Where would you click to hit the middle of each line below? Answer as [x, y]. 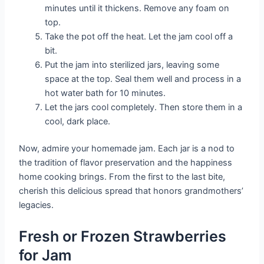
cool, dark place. [78, 121]
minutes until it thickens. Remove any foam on [137, 8]
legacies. [37, 205]
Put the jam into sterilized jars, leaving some [132, 65]
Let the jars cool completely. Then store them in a [144, 107]
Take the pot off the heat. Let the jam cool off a [139, 36]
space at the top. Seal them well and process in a [143, 79]
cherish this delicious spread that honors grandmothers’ [131, 191]
